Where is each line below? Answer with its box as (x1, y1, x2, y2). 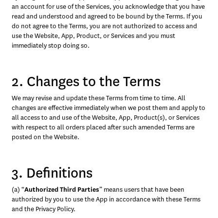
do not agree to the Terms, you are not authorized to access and (12, 21, 197, 31)
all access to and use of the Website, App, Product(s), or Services (12, 113, 200, 122)
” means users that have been (99, 185, 184, 194)
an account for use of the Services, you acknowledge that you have (12, 2, 205, 11)
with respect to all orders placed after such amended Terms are (12, 123, 195, 132)
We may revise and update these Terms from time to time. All (12, 93, 185, 103)
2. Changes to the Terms (12, 72, 161, 91)
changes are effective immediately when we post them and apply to (12, 103, 205, 112)
